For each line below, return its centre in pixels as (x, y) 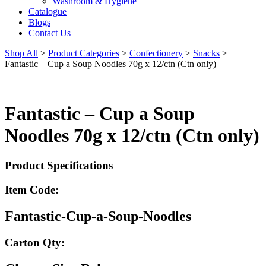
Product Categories (84, 53)
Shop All (21, 53)
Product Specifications (59, 166)
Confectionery (156, 53)
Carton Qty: (35, 242)
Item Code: (32, 189)
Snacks (206, 53)
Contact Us (50, 33)
